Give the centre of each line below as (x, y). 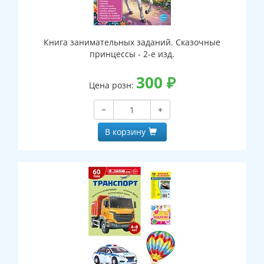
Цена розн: (112, 85)
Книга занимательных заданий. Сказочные (132, 42)
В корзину (125, 132)
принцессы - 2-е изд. (132, 54)
